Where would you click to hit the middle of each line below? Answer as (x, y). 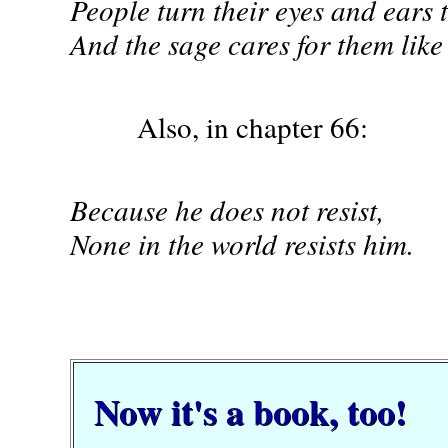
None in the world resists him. (242, 243)
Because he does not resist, (227, 209)
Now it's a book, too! (250, 411)
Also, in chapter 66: (219, 126)
